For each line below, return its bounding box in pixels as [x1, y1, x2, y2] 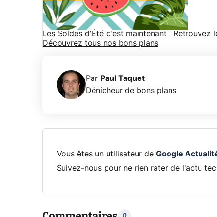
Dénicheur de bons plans [86, 87, 176, 95]
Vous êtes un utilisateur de [56, 150, 156, 158]
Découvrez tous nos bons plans [43, 39, 158, 47]
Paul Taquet [100, 75, 145, 83]
